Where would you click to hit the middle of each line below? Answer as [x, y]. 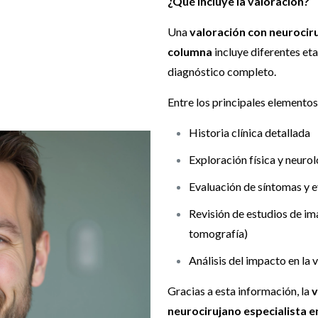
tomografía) [218, 234]
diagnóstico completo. [222, 72]
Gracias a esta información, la [240, 291]
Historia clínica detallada [250, 133]
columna [190, 52]
